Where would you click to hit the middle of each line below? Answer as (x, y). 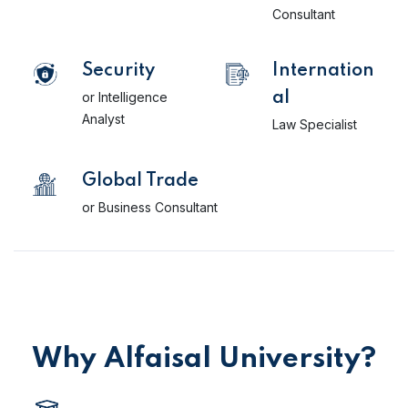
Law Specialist (315, 124)
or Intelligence (125, 97)
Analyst (103, 119)
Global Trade (140, 181)
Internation (323, 71)
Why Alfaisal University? (204, 359)
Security (118, 71)
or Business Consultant (150, 207)
